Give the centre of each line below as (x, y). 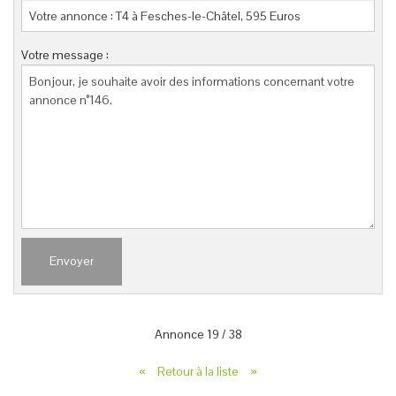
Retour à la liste (199, 371)
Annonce (180, 334)
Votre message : (65, 55)
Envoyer (72, 261)
